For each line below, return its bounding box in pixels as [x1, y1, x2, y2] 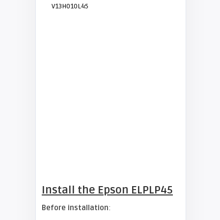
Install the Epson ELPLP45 [42, 184, 173, 196]
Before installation [42, 203, 109, 212]
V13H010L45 [52, 2, 88, 10]
